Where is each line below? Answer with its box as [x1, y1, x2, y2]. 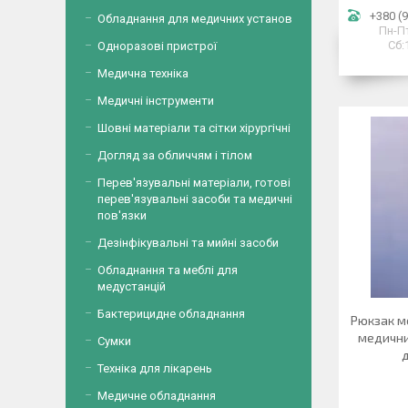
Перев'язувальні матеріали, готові [97, 176, 291, 189]
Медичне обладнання [97, 389, 216, 403]
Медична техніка [97, 66, 189, 80]
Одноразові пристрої [97, 39, 217, 53]
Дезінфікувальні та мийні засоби [97, 236, 279, 250]
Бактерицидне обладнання [97, 307, 245, 321]
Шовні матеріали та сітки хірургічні [97, 121, 291, 135]
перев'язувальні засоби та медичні [97, 192, 292, 206]
